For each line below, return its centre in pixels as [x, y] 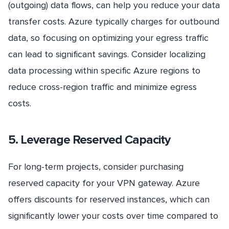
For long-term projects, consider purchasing [96, 166]
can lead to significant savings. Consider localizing [107, 54]
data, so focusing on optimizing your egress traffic [108, 38]
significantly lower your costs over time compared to [113, 215]
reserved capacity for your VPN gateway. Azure [104, 183]
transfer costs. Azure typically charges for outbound [114, 22]
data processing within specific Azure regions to [104, 71]
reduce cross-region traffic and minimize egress [102, 87]
